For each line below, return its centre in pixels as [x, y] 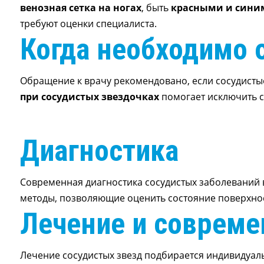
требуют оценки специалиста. [88, 24]
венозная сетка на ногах [80, 8]
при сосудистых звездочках [89, 97]
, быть [156, 8]
